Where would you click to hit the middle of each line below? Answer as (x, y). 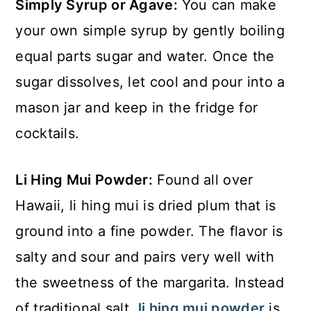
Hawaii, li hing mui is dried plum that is (146, 205)
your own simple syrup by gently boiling (150, 31)
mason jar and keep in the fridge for (137, 108)
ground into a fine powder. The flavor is (149, 231)
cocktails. (48, 133)
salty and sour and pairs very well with (145, 257)
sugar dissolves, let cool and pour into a (150, 82)
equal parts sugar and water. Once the (145, 56)
